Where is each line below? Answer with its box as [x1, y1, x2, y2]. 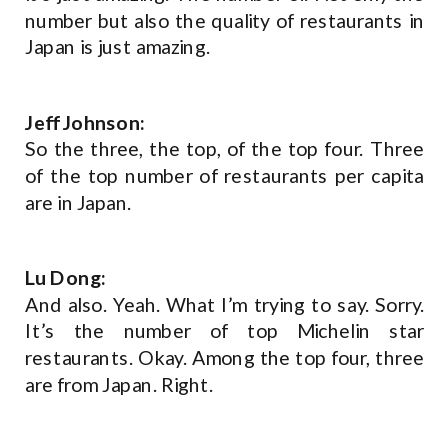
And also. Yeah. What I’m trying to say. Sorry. [25, 292, 425, 317]
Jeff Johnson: [25, 110, 146, 135]
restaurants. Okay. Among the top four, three [25, 345, 425, 370]
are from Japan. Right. [25, 372, 218, 397]
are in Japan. [25, 190, 136, 215]
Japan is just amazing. [25, 34, 215, 59]
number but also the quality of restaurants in [25, 8, 425, 33]
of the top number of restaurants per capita [25, 163, 425, 188]
